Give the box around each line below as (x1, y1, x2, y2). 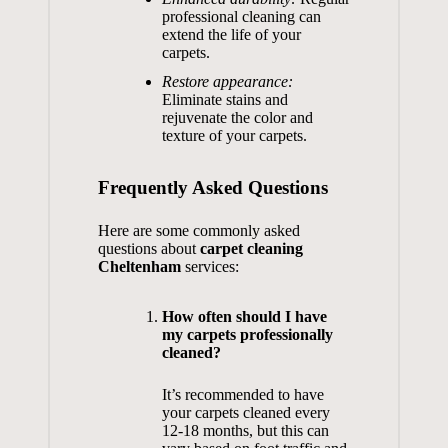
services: (180, 257, 239, 275)
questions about (97, 239, 200, 257)
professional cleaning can (161, 8, 321, 26)
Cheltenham (97, 257, 181, 275)
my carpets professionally (161, 325, 333, 343)
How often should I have (161, 307, 327, 325)
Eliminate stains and (161, 90, 288, 108)
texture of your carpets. (161, 126, 307, 144)
